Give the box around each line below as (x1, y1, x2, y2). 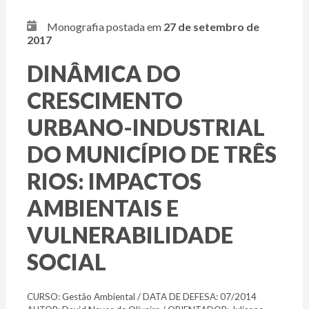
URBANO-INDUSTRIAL (26, 114, 265, 141)
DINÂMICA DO (26, 60, 181, 88)
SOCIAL (26, 248, 106, 276)
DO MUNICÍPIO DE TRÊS (26, 141, 277, 168)
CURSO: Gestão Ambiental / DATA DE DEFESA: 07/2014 (26, 291, 257, 303)
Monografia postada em (44, 20, 163, 34)
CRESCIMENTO (26, 87, 183, 114)
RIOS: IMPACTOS (26, 168, 201, 195)
